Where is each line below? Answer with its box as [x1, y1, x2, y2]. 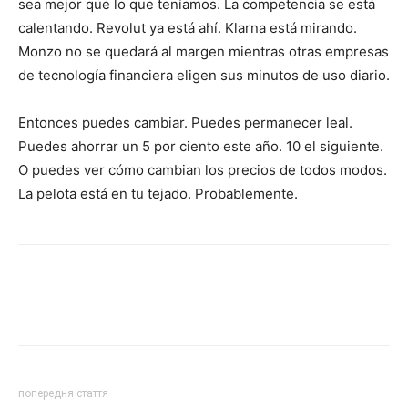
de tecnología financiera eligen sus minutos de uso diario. [18, 66, 390, 84]
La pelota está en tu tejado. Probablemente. [18, 185, 298, 202]
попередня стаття [18, 387, 108, 400]
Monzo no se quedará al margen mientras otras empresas [18, 43, 389, 60]
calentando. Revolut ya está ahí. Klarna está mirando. [18, 19, 357, 36]
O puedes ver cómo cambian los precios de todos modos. [18, 161, 387, 178]
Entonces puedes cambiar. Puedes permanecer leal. [18, 114, 352, 131]
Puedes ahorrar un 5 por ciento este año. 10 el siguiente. [18, 138, 383, 155]
